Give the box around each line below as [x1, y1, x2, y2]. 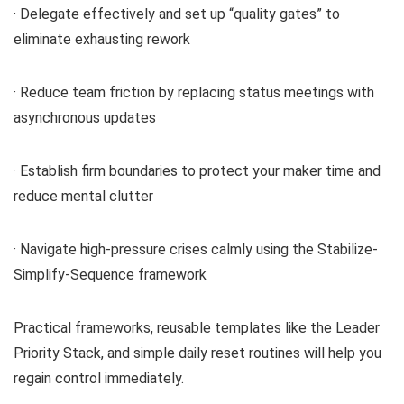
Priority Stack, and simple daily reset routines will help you [14, 344, 381, 363]
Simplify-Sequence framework [14, 266, 207, 284]
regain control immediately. [14, 370, 184, 388]
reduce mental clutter [14, 188, 153, 206]
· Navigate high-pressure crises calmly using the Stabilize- [14, 241, 378, 259]
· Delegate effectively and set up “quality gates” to [14, 5, 340, 23]
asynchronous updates [14, 109, 156, 127]
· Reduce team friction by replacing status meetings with [14, 84, 374, 102]
